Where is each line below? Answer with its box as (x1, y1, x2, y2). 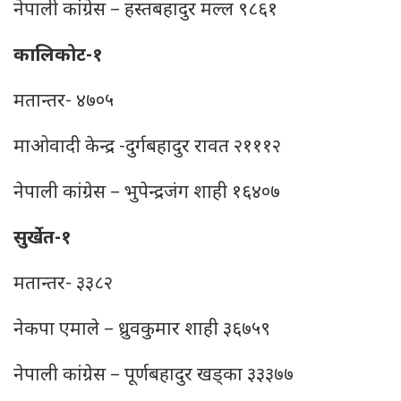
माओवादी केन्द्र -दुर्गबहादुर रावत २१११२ (13, 135, 281, 160)
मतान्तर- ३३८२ (13, 272, 113, 297)
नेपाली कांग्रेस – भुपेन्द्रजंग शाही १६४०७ (13, 181, 280, 206)
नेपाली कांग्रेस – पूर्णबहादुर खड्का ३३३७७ (13, 363, 294, 388)
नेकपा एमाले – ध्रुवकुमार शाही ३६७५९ (13, 318, 270, 343)
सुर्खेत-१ (13, 226, 72, 252)
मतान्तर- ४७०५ (13, 90, 114, 115)
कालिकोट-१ (13, 44, 103, 69)
